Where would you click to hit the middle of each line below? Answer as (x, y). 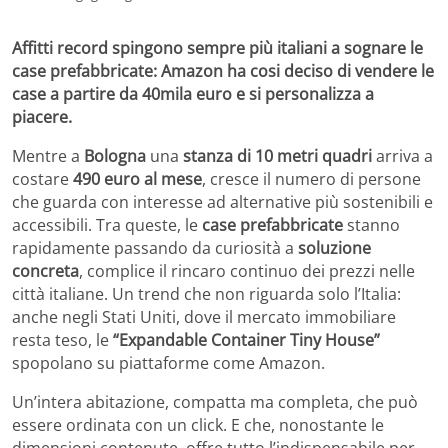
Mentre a (48, 155)
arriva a (402, 155)
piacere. (42, 116)
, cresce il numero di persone (311, 178)
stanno (371, 224)
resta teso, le (62, 339)
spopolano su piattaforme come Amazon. (168, 362)
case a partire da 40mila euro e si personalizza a (193, 93)
